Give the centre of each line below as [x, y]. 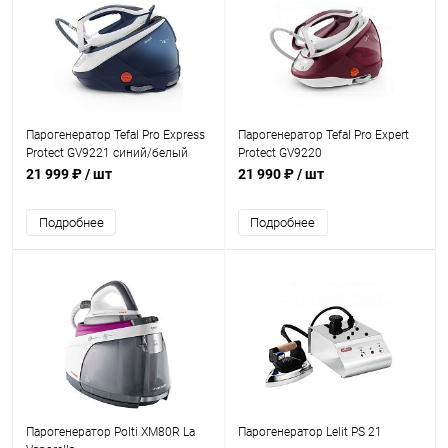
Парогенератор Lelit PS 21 [309, 432]
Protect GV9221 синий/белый [107, 153]
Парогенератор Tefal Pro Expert [323, 135]
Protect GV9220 [279, 153]
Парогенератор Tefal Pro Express [115, 135]
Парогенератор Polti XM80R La [110, 432]
